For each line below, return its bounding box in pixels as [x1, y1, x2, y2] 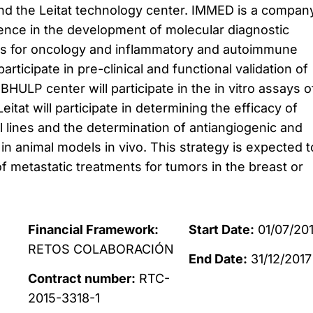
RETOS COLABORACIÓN [28, 242, 175, 256]
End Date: [189, 252, 248, 267]
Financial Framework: [28, 222, 159, 237]
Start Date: [189, 222, 255, 237]
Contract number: [28, 271, 136, 286]
